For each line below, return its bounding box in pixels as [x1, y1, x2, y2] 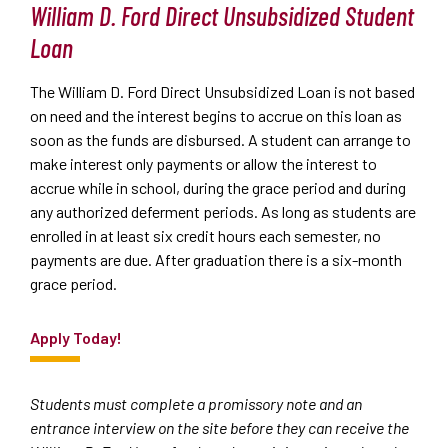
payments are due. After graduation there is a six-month [30, 249, 402, 269]
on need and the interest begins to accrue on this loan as [30, 105, 402, 125]
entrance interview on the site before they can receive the [30, 417, 409, 437]
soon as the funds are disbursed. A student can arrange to [30, 129, 411, 149]
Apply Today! [30, 327, 122, 347]
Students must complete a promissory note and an [30, 393, 362, 413]
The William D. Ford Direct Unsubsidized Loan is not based [30, 81, 415, 101]
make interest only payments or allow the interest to [30, 153, 377, 173]
